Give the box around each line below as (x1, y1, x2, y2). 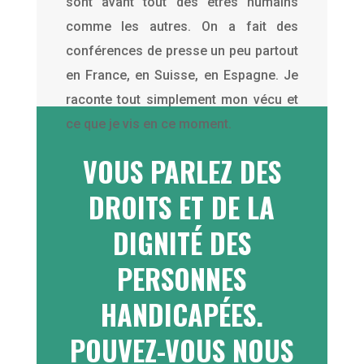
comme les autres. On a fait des (65, 18, 299, 34)
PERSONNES (117, 257, 247, 299)
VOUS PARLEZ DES (82, 149, 281, 192)
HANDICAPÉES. (100, 292, 263, 335)
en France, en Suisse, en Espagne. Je (65, 67, 299, 83)
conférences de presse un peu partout (65, 42, 299, 58)
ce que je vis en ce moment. (65, 115, 232, 132)
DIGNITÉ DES (112, 221, 251, 263)
